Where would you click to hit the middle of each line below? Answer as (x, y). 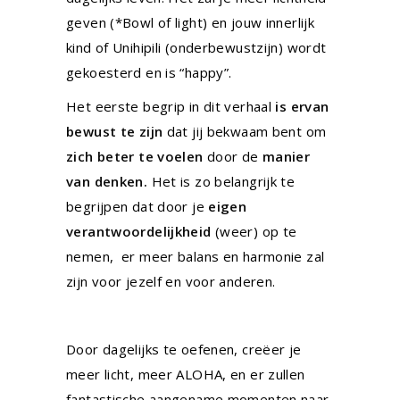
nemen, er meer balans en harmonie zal (196, 256)
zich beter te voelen (137, 156)
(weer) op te (254, 231)
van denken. (107, 181)
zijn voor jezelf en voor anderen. (173, 281)
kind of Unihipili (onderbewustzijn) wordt (196, 47)
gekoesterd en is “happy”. (151, 72)
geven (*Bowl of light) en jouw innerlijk (190, 22)
